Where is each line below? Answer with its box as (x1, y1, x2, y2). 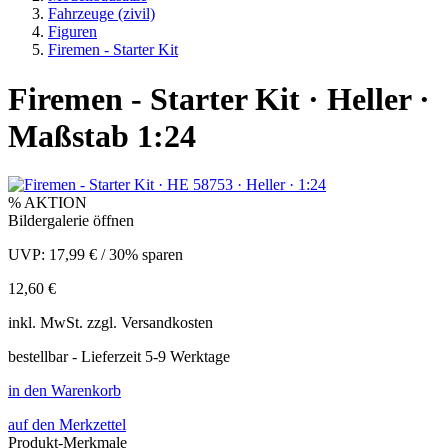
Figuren (48, 23, 97, 41)
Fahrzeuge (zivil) (48, 5, 155, 23)
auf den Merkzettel (8, 416, 126, 434)
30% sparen (109, 246, 183, 264)
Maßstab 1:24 (8, 117, 196, 154)
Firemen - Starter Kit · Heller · (8, 80, 430, 117)
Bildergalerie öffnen (8, 212, 134, 230)
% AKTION (8, 194, 87, 212)
